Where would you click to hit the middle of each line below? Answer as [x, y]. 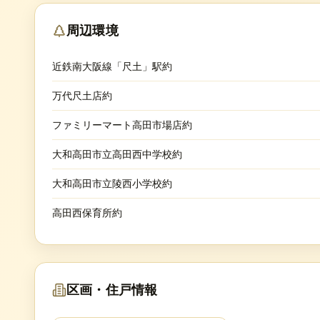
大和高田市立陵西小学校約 [112, 183]
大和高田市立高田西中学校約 [117, 154]
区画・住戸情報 [112, 290]
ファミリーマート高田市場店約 [122, 125]
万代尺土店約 [82, 95]
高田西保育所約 [87, 212]
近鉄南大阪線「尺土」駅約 [112, 66]
